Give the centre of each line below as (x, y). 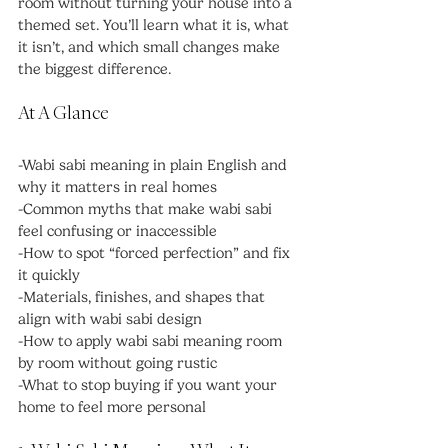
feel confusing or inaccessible (117, 231)
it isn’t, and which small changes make (151, 47)
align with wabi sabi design (110, 319)
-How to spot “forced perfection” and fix (156, 253)
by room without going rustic (117, 363)
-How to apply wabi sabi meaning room (152, 341)
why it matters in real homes (117, 187)
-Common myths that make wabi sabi (147, 209)
